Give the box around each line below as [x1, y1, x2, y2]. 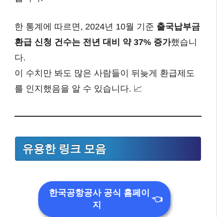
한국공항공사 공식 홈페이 [48, 188, 150, 198]
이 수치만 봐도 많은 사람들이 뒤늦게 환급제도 [15, 68, 195, 78]
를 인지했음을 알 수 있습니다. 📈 [15, 84, 142, 94]
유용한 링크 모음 [22, 142, 106, 155]
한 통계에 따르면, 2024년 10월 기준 [15, 22, 156, 32]
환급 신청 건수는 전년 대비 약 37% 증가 [15, 37, 171, 47]
